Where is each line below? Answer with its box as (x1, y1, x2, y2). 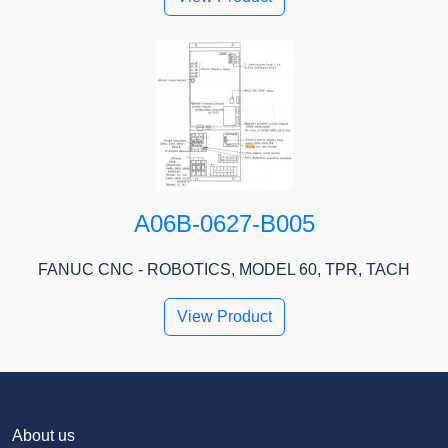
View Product (176, 308, 272, 326)
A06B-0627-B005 (133, 210, 315, 238)
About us (12, 427, 75, 445)
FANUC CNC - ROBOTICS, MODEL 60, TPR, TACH (38, 261, 410, 279)
